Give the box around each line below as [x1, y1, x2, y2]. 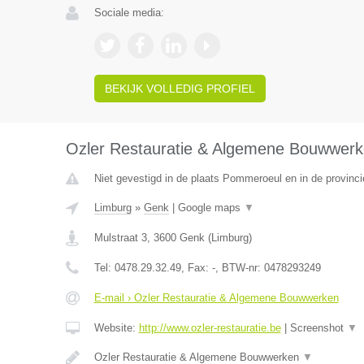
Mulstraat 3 [93, 232, 147, 244]
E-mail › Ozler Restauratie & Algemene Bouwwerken [93, 292, 339, 304]
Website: [93, 322, 139, 334]
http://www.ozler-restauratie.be [138, 322, 281, 334]
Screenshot [289, 322, 347, 334]
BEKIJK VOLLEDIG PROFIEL [104, 82, 255, 95]
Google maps [177, 201, 244, 214]
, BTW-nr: [214, 262, 264, 274]
